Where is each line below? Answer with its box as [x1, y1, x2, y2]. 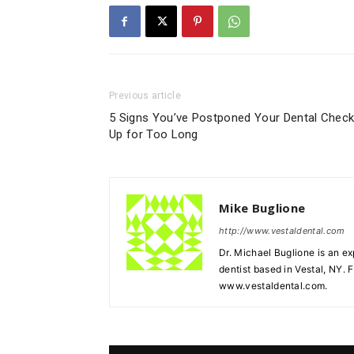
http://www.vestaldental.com [219, 225, 345, 236]
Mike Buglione [219, 200, 306, 216]
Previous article [109, 90, 182, 101]
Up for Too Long [109, 127, 198, 141]
